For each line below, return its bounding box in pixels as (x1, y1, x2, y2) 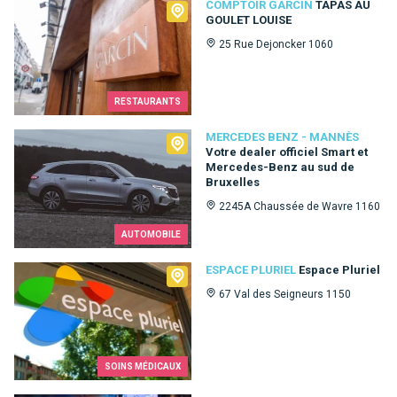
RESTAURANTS (114, 97, 181, 107)
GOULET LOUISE (206, 12, 292, 27)
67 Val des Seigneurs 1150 (219, 287, 351, 300)
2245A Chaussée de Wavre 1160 (219, 200, 380, 214)
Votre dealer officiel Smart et (206, 145, 368, 160)
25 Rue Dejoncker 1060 (219, 37, 333, 51)
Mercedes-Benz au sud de (206, 160, 354, 175)
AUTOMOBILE (121, 229, 181, 239)
